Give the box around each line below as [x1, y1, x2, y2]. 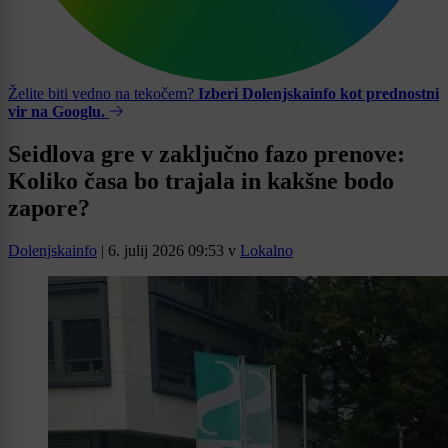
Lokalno [240, 241, 293, 259]
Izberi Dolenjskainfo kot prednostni [198, 85, 439, 102]
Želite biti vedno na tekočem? [8, 85, 198, 102]
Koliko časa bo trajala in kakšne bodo [8, 167, 394, 194]
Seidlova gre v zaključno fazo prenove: [8, 140, 405, 167]
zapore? [8, 194, 90, 221]
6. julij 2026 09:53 [108, 241, 224, 259]
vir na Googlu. [8, 103, 105, 120]
